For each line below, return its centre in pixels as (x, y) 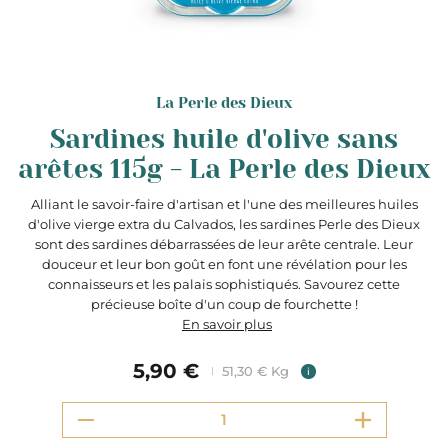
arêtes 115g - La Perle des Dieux (224, 169)
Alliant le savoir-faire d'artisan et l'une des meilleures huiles (224, 204)
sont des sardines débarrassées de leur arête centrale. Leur (224, 244)
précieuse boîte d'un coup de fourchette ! (224, 304)
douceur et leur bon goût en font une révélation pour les (224, 264)
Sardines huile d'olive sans (224, 139)
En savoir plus (227, 324)
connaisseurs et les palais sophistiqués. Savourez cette (224, 284)
